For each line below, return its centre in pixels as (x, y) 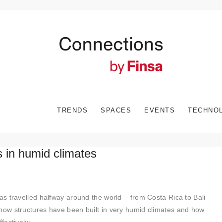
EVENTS (160, 110)
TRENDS (72, 110)
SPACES (116, 110)
